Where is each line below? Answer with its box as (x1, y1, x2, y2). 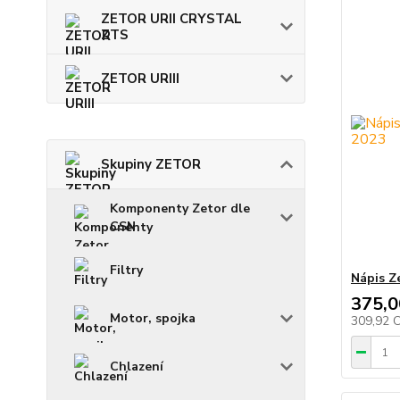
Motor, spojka (110, 310, 196, 327)
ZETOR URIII (101, 70, 179, 87)
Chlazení (110, 358, 163, 375)
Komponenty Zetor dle (110, 200, 250, 217)
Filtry (110, 262, 143, 279)
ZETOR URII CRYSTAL (101, 10, 242, 28)
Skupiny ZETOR (101, 155, 201, 173)
